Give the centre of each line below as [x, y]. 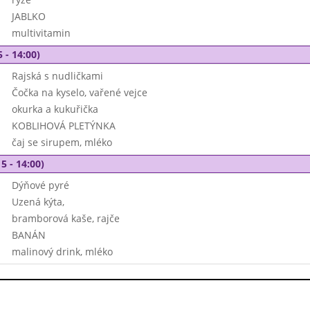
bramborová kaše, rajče [65, 218]
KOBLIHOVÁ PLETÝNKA [63, 126]
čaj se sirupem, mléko [62, 142]
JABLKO [28, 16]
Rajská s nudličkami [57, 76]
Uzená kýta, [38, 202]
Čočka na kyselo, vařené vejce [79, 92]
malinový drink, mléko [62, 252]
